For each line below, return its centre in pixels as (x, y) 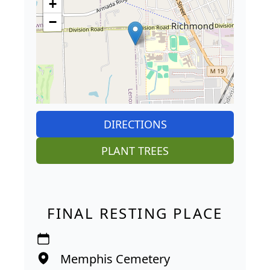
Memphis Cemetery (115, 259)
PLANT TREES (135, 150)
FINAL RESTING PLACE (135, 213)
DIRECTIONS (135, 124)
